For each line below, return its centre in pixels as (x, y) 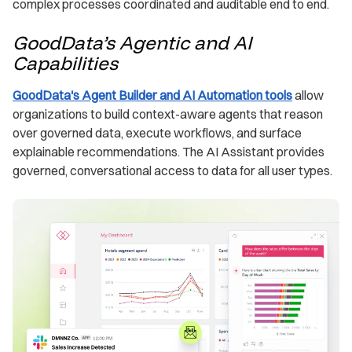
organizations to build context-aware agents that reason (168, 114)
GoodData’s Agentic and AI (132, 43)
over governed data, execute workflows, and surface (157, 133)
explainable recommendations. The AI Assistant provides (169, 152)
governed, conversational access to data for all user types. (172, 171)
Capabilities (65, 63)
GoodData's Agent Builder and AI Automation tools (152, 95)
